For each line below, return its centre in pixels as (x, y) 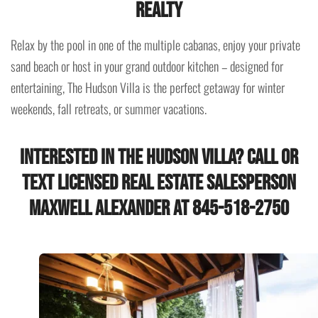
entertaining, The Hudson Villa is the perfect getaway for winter (148, 87)
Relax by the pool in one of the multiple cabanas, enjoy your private (155, 44)
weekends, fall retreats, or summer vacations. (109, 108)
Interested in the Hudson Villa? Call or (159, 157)
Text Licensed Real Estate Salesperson (159, 183)
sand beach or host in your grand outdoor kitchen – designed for (147, 66)
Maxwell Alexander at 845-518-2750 (159, 208)
